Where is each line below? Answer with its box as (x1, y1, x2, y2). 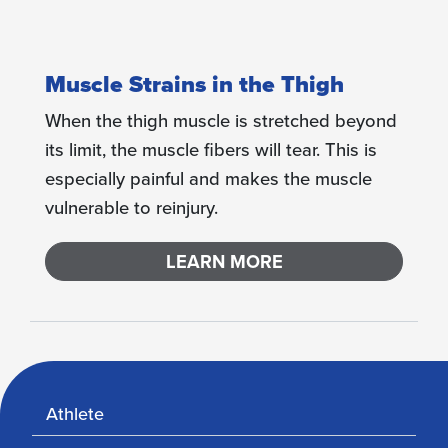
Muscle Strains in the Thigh (45, 66, 344, 101)
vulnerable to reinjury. (45, 193, 218, 221)
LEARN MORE (165, 247, 283, 275)
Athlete (46, 400, 104, 427)
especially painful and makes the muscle (45, 164, 372, 192)
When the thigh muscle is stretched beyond (45, 106, 397, 134)
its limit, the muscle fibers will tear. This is (45, 135, 377, 163)
